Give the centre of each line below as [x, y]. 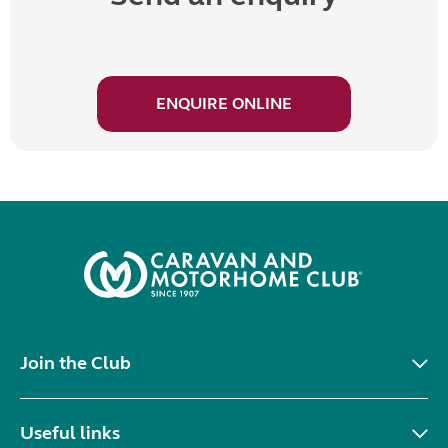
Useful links [70, 433]
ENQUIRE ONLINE [224, 103]
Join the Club [75, 363]
